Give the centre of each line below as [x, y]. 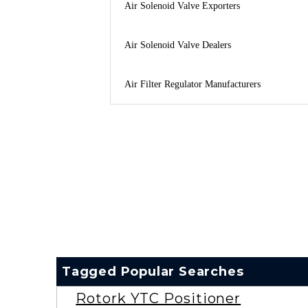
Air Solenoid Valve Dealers [177, 45]
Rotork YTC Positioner [158, 298]
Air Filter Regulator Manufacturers [192, 84]
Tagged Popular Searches [153, 271]
